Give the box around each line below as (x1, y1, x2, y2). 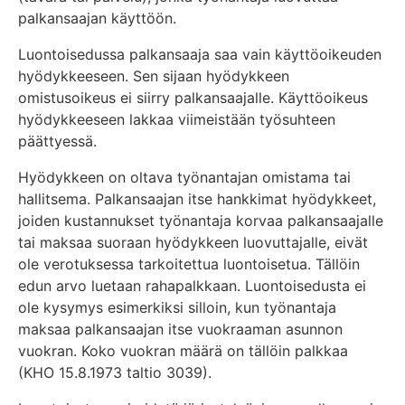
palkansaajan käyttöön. (18, 8, 176, 27)
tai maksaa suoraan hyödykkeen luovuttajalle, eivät (18, 232, 368, 251)
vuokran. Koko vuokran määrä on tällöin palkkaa (18, 341, 348, 360)
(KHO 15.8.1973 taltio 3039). (18, 363, 212, 381)
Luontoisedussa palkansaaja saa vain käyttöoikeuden (18, 44, 381, 63)
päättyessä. (18, 131, 97, 150)
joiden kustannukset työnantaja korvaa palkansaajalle (18, 211, 383, 230)
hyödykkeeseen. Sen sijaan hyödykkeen (18, 66, 289, 85)
